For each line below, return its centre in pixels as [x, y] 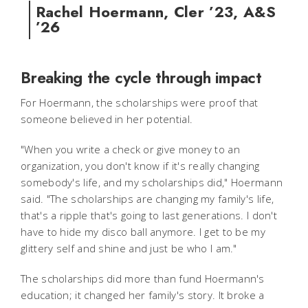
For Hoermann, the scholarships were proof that [140, 102]
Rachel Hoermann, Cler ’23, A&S [156, 12]
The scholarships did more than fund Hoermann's [143, 278]
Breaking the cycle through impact [141, 77]
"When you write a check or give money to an [130, 149]
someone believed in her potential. [107, 119]
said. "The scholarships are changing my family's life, [147, 198]
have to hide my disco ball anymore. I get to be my [143, 231]
